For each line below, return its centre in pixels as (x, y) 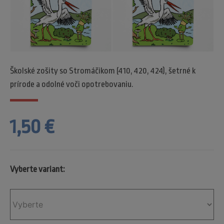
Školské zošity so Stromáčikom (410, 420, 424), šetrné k (103, 70)
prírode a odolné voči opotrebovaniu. (72, 84)
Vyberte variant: (37, 169)
